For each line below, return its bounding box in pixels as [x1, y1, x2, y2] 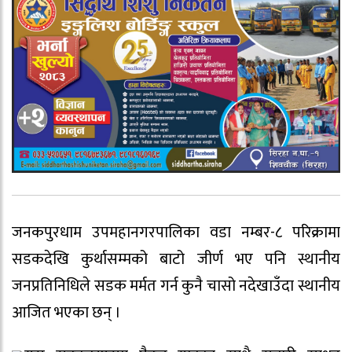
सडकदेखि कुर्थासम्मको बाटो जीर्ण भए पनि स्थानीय [12, 246, 340, 273]
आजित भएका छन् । [12, 299, 121, 327]
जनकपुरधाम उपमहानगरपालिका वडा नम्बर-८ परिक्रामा [12, 219, 340, 247]
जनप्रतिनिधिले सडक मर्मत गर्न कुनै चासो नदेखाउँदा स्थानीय [12, 273, 340, 300]
